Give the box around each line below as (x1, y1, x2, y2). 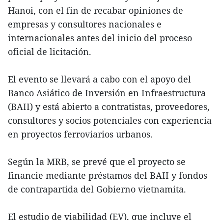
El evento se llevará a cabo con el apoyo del (8, 73, 191, 85)
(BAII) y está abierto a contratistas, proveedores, (8, 100, 210, 112)
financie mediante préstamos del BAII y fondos (8, 169, 207, 181)
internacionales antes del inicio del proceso (8, 31, 192, 44)
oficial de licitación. (8, 45, 91, 57)
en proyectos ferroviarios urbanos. (8, 128, 153, 140)
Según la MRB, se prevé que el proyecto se (8, 155, 186, 167)
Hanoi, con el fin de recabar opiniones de (8, 4, 183, 16)
